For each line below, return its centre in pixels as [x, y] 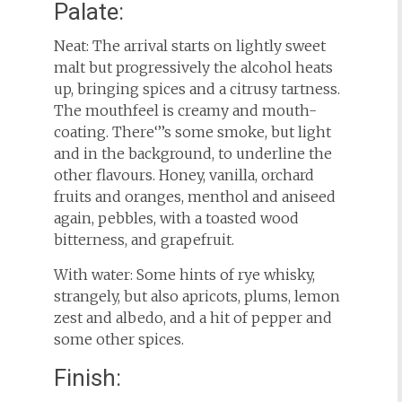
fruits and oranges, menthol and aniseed [194, 197]
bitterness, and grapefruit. [144, 240]
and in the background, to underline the [192, 153]
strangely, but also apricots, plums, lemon [197, 296]
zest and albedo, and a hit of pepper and [192, 318]
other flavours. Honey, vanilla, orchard [184, 175]
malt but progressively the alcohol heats [193, 67]
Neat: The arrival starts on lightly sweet [189, 46]
